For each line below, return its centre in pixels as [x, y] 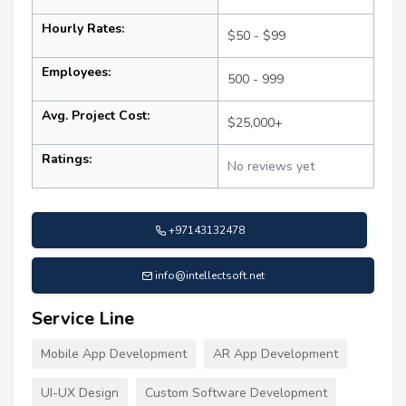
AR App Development [275, 353]
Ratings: [67, 159]
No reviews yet [271, 166]
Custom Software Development [236, 392]
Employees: [76, 72]
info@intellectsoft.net [210, 275]
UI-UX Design [80, 392]
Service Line [83, 318]
